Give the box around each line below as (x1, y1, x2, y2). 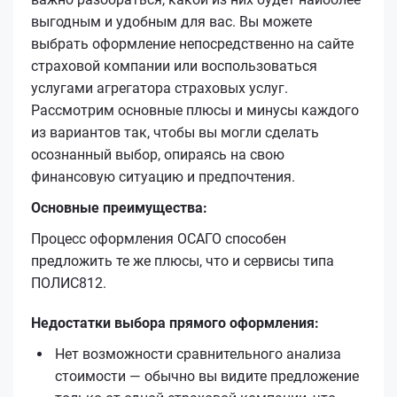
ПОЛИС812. (31, 274, 106, 292)
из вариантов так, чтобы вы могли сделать (31, 123, 319, 141)
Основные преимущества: (31, 198, 207, 216)
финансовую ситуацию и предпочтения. (31, 167, 295, 185)
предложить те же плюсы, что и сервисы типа (31, 252, 334, 269)
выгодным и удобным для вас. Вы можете (31, 12, 312, 30)
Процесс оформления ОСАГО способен (31, 230, 286, 247)
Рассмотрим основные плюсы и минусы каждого (31, 101, 359, 119)
